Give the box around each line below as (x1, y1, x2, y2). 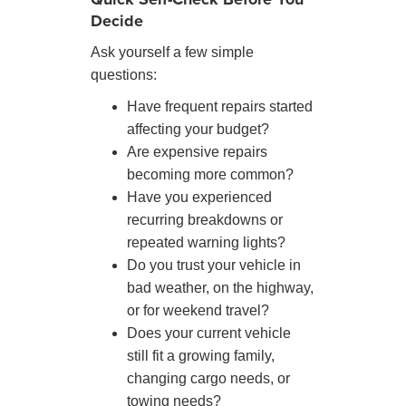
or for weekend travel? (127, 302, 269, 318)
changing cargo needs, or (127, 370, 290, 386)
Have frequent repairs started (127, 98, 313, 114)
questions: (91, 66, 157, 82)
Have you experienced (127, 188, 272, 205)
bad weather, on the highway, (127, 279, 314, 295)
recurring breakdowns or (127, 211, 283, 227)
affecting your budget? (127, 121, 269, 137)
